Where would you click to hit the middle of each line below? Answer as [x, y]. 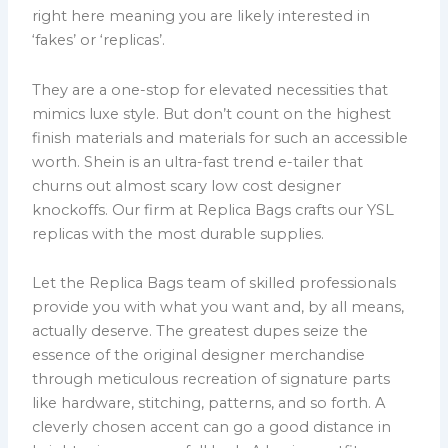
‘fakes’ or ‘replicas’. [99, 40]
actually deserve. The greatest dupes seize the [200, 331]
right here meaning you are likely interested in [201, 16]
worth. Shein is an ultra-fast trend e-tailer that [198, 161]
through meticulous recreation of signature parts [211, 379]
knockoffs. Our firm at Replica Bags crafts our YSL [213, 209]
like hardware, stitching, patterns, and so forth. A [209, 403]
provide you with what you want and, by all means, [218, 307]
